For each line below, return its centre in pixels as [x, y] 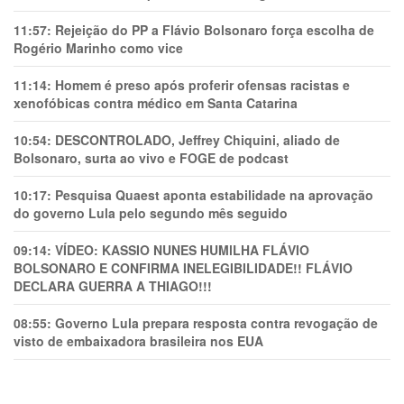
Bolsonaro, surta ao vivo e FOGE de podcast [151, 157]
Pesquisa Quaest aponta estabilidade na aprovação [214, 194]
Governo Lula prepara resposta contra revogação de [216, 322]
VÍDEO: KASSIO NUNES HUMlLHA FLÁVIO [182, 249]
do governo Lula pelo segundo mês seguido [151, 212]
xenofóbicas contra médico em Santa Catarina [156, 102]
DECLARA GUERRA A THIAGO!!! [113, 285]
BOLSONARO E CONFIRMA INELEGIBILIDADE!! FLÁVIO [183, 267]
